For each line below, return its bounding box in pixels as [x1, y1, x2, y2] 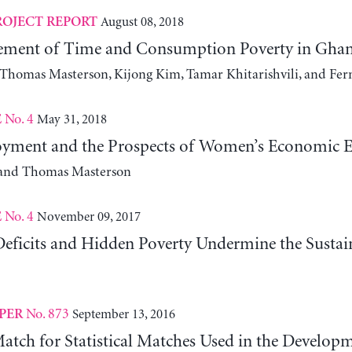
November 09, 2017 [36, 209, 141, 224]
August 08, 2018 [100, 14, 184, 29]
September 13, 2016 [71, 306, 175, 321]
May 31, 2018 [36, 112, 107, 126]
